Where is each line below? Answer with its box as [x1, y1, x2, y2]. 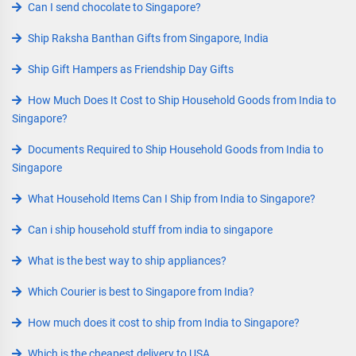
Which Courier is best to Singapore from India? [28, 285, 254, 298]
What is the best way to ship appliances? [28, 254, 226, 267]
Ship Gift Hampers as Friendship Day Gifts [28, 63, 234, 75]
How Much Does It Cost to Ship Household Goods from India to [28, 94, 336, 106]
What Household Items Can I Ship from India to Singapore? [28, 192, 315, 205]
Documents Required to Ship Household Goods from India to [28, 143, 323, 156]
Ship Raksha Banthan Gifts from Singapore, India [28, 32, 269, 44]
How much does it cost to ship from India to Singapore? [28, 316, 300, 329]
